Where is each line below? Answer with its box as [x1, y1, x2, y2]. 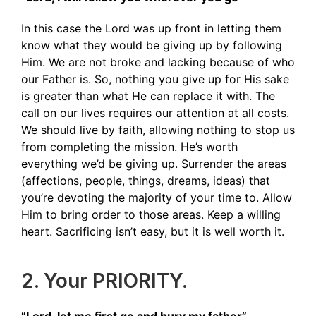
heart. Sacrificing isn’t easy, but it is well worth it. [21, 224, 288, 238]
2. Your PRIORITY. [21, 269, 193, 293]
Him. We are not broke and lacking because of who [21, 55, 295, 69]
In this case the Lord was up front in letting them [21, 21, 281, 35]
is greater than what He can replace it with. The [21, 89, 275, 103]
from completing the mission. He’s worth [21, 140, 238, 154]
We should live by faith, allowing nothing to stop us [21, 123, 295, 137]
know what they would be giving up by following [21, 38, 282, 52]
